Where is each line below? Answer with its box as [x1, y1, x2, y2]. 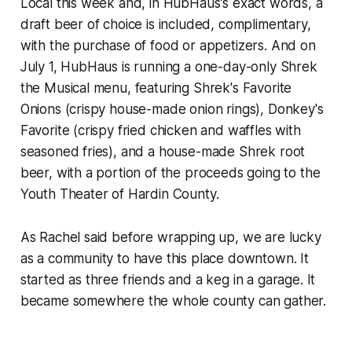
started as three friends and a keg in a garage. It [20, 272, 316, 288]
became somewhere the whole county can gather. [20, 293, 327, 310]
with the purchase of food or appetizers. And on [20, 38, 316, 54]
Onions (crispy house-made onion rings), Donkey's [20, 101, 324, 118]
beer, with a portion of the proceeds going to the [20, 165, 321, 181]
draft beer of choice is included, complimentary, [20, 16, 311, 33]
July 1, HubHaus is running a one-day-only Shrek [20, 59, 317, 75]
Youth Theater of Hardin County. [20, 186, 219, 203]
